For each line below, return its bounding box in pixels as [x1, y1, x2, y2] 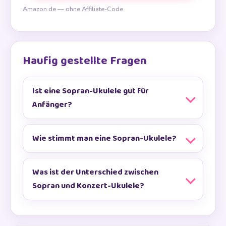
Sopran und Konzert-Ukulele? [32, 180, 144, 193]
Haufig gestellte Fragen [23, 51, 147, 70]
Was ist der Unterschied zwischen [32, 166, 158, 179]
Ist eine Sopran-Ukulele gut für [32, 85, 149, 98]
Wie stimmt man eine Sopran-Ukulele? [32, 132, 177, 145]
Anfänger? [32, 98, 72, 111]
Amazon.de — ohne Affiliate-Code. [23, 4, 125, 14]
